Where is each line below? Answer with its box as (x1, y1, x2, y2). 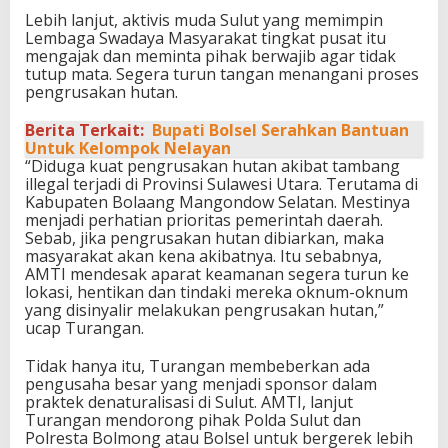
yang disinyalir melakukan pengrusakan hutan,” (25, 298, 384, 321)
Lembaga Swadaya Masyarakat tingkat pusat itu (25, 26, 386, 49)
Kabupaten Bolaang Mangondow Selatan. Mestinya (25, 190, 410, 213)
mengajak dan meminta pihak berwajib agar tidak (25, 44, 396, 67)
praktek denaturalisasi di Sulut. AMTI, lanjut (25, 390, 353, 413)
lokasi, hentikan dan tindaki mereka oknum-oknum (25, 280, 408, 303)
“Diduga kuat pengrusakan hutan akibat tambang (25, 154, 400, 177)
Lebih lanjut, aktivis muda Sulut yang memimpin (25, 8, 383, 31)
